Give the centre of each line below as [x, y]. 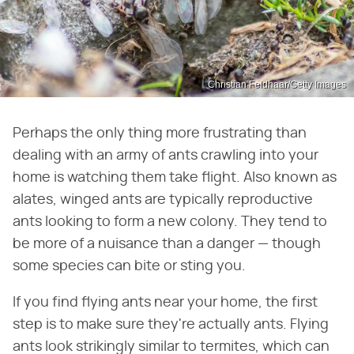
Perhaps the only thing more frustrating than [160, 133]
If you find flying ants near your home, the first [165, 302]
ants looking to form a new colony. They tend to [170, 222]
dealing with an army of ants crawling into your [166, 155]
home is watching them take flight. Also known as [175, 177]
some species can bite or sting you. [131, 266]
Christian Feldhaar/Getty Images [277, 84]
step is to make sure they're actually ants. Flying [171, 324]
